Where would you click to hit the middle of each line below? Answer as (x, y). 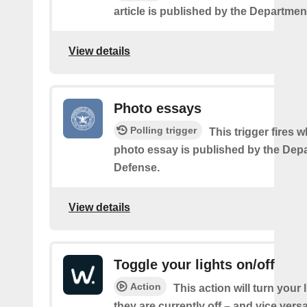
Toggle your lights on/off (194, 265)
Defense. (137, 168)
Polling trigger (163, 131)
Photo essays (158, 109)
